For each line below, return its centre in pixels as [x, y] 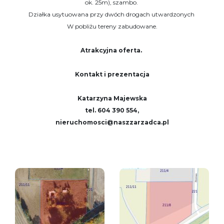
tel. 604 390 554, [112, 110]
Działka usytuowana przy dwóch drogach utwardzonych [112, 14]
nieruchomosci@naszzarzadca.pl [112, 122]
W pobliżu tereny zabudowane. [112, 26]
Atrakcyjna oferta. [112, 50]
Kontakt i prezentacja [112, 74]
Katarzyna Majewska [112, 98]
